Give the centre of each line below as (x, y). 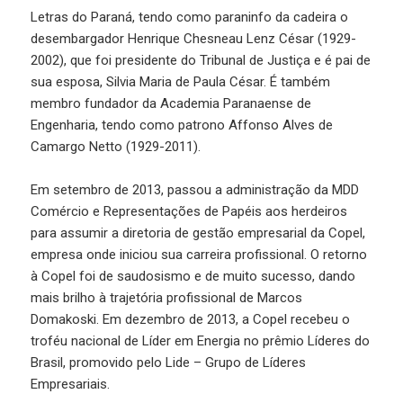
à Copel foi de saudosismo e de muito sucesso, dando (193, 276)
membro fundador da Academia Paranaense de (171, 103)
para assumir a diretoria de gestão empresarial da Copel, (198, 233)
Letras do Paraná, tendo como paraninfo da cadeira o (190, 17)
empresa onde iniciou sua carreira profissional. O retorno (199, 254)
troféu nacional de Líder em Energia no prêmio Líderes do (201, 340)
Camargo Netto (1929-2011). (116, 146)
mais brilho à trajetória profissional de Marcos (167, 297)
